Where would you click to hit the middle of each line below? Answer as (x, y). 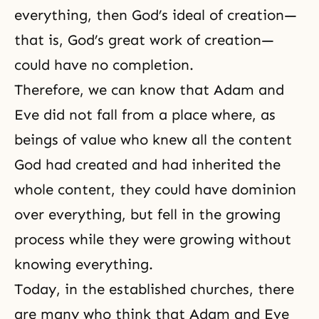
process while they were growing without (153, 239)
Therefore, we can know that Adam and (149, 89)
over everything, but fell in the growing (147, 214)
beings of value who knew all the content (153, 139)
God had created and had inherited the (147, 164)
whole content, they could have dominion (155, 189)
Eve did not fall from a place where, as (145, 114)
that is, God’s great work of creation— (144, 40)
